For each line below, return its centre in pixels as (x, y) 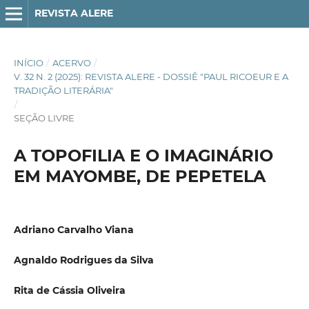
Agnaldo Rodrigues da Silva (83, 260)
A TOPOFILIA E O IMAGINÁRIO (143, 155)
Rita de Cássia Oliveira (69, 291)
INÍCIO (28, 62)
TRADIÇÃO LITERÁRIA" (63, 90)
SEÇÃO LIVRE (44, 118)
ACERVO (71, 62)
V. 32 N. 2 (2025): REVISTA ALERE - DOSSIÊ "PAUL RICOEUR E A (151, 76)
